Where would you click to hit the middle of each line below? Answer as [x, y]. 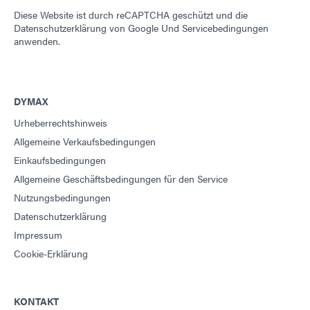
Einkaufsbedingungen [60, 159]
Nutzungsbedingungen [62, 197]
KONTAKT [36, 301]
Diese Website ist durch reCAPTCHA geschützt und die [131, 14]
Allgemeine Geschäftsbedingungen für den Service [121, 178]
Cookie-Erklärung [51, 253]
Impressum [38, 234]
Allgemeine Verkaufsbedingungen [85, 141]
